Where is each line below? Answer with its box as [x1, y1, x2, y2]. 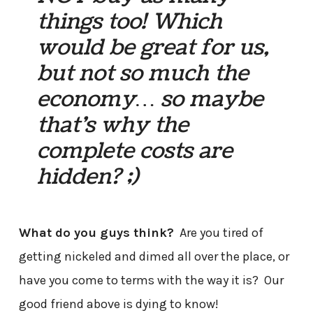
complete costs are [37, 136, 233, 167]
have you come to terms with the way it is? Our [18, 272, 284, 289]
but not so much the [37, 58, 249, 89]
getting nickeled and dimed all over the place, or [18, 249, 289, 265]
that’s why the [37, 110, 189, 141]
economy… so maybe [37, 84, 264, 115]
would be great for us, [37, 32, 270, 64]
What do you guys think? [18, 225, 174, 241]
